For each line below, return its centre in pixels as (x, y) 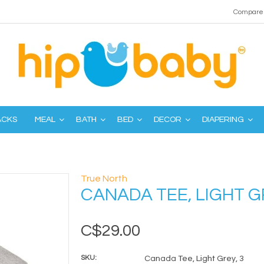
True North (104, 179)
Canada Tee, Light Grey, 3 (194, 259)
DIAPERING (223, 120)
